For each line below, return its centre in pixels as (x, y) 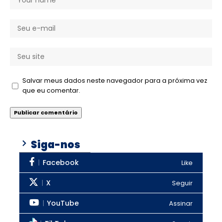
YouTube (63, 203)
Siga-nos (55, 145)
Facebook (61, 163)
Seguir (182, 183)
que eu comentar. (51, 91)
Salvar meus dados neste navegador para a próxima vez (115, 81)
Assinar (181, 203)
